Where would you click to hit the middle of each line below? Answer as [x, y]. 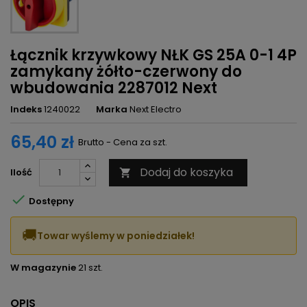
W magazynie [43, 268]
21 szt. [90, 268]
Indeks [26, 110]
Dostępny [50, 201]
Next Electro [156, 110]
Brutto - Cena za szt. [123, 143]
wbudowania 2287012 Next [114, 88]
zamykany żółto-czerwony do [126, 72]
